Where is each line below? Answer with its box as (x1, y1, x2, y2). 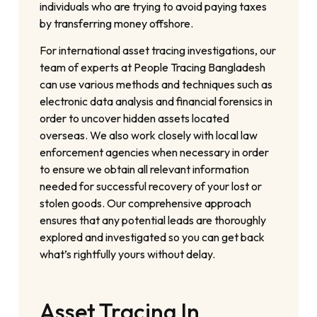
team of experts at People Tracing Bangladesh (40, 60, 266, 75)
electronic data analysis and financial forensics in (40, 94, 273, 109)
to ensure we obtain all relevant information (40, 162, 250, 177)
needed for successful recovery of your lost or (40, 179, 263, 194)
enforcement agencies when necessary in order (40, 145, 270, 160)
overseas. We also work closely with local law (40, 128, 258, 143)
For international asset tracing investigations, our (40, 43, 277, 58)
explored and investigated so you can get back (40, 230, 265, 245)
